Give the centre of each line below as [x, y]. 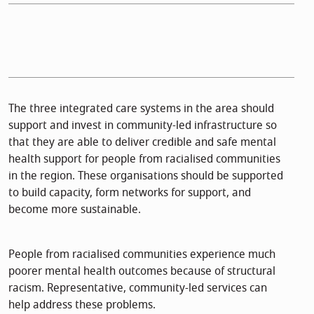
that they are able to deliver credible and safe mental [142, 142]
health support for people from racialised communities [144, 159]
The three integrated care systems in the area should [141, 108]
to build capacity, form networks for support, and [130, 192]
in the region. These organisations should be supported [146, 176]
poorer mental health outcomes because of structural [142, 271]
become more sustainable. [75, 209]
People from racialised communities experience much [142, 254]
